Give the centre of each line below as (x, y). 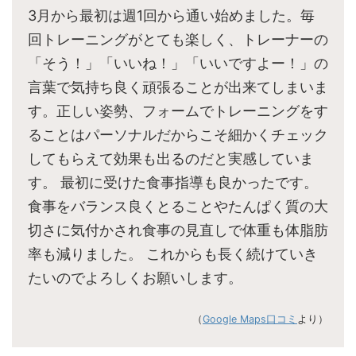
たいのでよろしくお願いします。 (135, 278)
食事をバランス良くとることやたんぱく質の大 (178, 207)
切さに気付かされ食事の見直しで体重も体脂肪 (178, 230)
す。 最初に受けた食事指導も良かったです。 (173, 183)
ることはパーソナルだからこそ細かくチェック (178, 135)
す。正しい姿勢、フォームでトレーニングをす (178, 111)
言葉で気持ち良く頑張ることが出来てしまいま (178, 87)
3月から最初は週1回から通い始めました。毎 (171, 16)
